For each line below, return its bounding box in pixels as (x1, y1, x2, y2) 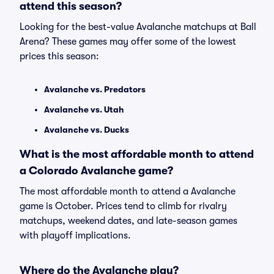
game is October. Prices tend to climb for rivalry (20, 201, 227, 212)
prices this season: (20, 51, 99, 62)
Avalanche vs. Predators (44, 84, 146, 94)
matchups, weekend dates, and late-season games (20, 215, 237, 226)
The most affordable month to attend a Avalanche (20, 186, 235, 197)
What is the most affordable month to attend (20, 148, 254, 160)
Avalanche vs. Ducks (44, 125, 129, 135)
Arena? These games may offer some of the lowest (20, 36, 236, 47)
